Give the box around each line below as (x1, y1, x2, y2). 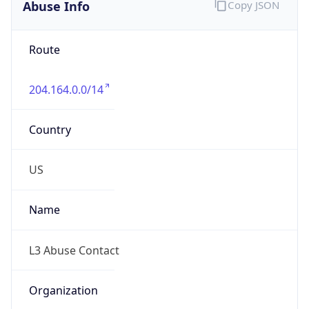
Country (28, 121, 71, 137)
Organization (28, 282, 98, 298)
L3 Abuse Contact (28, 242, 119, 258)
